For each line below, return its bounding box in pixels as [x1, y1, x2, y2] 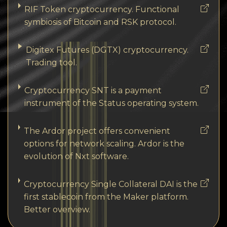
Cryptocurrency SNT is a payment [24, 85, 162, 95]
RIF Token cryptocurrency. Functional [24, 4, 180, 14]
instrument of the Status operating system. [24, 98, 199, 108]
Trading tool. [25, 57, 77, 67]
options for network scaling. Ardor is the [23, 138, 184, 148]
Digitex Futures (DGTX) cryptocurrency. [25, 45, 188, 55]
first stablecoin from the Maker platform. [23, 192, 188, 202]
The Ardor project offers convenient [23, 126, 170, 136]
